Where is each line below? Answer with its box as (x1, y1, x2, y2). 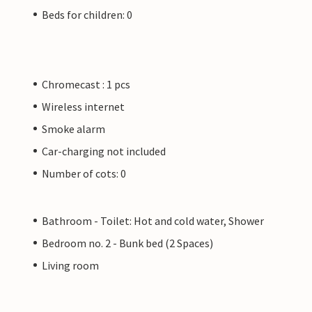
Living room (42, 258, 99, 272)
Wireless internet (42, 99, 125, 114)
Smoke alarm (42, 121, 105, 136)
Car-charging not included (42, 143, 166, 158)
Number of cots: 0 (42, 166, 126, 180)
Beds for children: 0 (42, 7, 132, 22)
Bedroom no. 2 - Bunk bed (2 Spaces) (42, 235, 213, 250)
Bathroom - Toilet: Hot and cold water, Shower (42, 213, 264, 228)
